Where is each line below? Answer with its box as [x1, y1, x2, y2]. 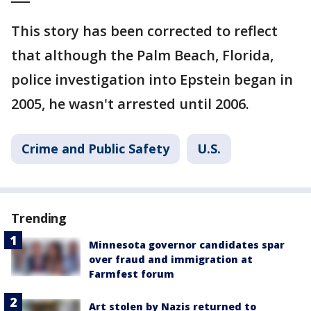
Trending [11, 209, 67, 226]
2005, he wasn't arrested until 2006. [11, 94, 249, 113]
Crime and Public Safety [22, 140, 169, 157]
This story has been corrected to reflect [11, 21, 278, 40]
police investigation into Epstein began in [11, 69, 293, 89]
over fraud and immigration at [89, 252, 253, 266]
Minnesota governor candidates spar [89, 237, 285, 251]
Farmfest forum [89, 267, 174, 280]
